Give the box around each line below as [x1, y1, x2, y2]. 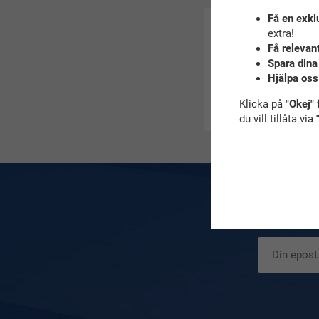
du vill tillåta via [239, 112, 316, 125]
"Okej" [285, 97, 314, 110]
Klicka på [239, 97, 286, 110]
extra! [267, 26, 294, 40]
